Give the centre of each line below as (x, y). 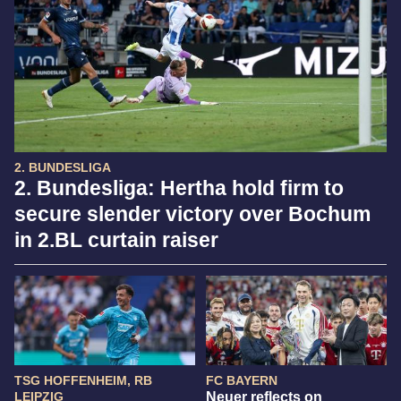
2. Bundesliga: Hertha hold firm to (179, 188)
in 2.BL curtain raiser (116, 240)
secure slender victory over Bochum (192, 214)
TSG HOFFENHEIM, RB (83, 380)
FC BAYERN (242, 380)
